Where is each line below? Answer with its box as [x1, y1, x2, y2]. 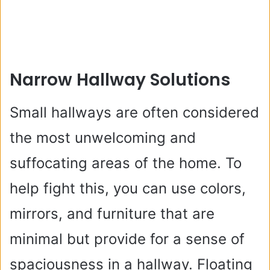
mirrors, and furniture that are [10, 205, 215, 222]
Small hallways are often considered [10, 104, 259, 121]
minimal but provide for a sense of [10, 230, 245, 248]
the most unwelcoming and [10, 129, 196, 146]
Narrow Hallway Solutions [10, 68, 230, 92]
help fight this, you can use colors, [10, 180, 246, 197]
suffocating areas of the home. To [10, 154, 242, 172]
